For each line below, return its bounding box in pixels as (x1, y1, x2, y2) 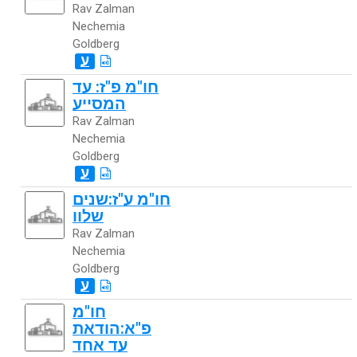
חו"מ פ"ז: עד (73, 78, 159, 96)
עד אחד (73, 336, 127, 355)
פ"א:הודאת (73, 320, 151, 338)
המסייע (73, 95, 126, 113)
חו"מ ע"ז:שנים (73, 190, 171, 209)
